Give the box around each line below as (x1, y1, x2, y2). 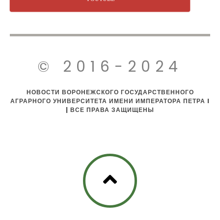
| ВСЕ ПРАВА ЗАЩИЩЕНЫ (66, 106, 154, 114)
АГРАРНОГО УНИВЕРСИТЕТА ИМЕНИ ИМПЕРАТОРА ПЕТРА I (10, 97, 210, 106)
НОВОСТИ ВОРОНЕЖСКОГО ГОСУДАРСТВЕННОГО (26, 88, 194, 97)
